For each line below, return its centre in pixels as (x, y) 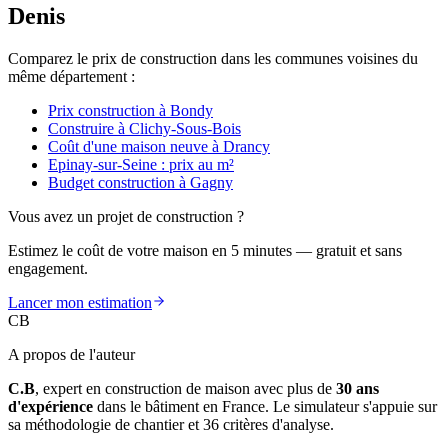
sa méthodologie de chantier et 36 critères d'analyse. (171, 425)
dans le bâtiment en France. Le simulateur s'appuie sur (267, 407)
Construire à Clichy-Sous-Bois (144, 129)
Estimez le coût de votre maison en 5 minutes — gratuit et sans (205, 251)
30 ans (357, 389)
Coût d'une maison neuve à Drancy (159, 147)
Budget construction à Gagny (140, 183)
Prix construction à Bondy (130, 111)
